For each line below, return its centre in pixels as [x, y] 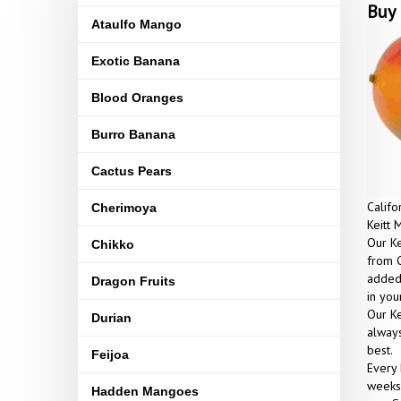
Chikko [113, 244]
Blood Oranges [137, 98]
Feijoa [110, 354]
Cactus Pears [132, 171]
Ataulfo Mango [137, 24]
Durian [111, 318]
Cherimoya [124, 208]
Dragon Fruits [133, 281]
